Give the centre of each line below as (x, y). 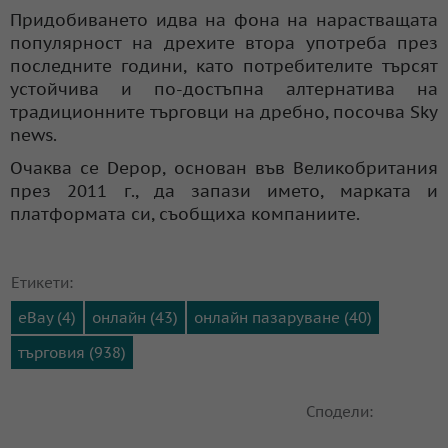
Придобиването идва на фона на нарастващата (224, 19)
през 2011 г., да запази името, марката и (224, 190)
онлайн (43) (135, 317)
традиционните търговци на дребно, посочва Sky (224, 111)
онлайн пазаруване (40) (283, 317)
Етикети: (42, 282)
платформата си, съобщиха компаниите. (185, 213)
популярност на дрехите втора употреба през (224, 42)
